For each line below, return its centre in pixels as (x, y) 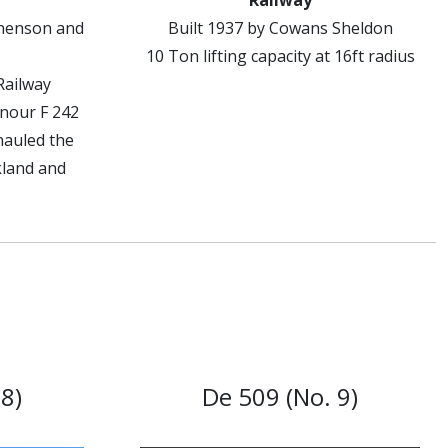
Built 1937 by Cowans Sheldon (280, 28)
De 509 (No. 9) (280, 396)
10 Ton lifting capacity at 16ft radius (280, 56)
